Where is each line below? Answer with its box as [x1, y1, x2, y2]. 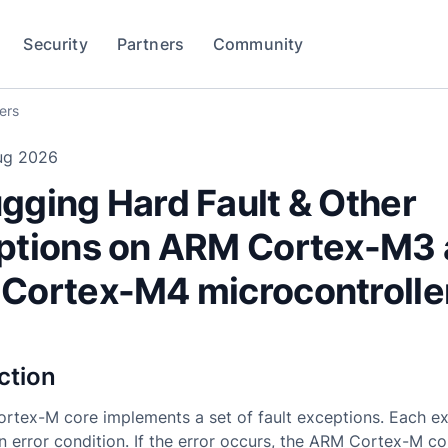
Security [23, 34, 88, 54]
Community [212, 34, 304, 54]
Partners [116, 34, 185, 54]
